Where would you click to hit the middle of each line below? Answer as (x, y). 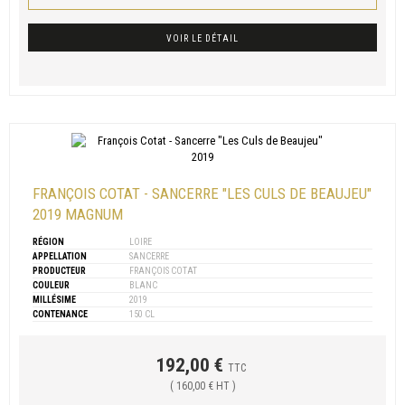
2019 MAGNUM (78, 215)
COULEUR (51, 286)
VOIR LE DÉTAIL (202, 39)
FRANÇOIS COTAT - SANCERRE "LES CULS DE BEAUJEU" (202, 194)
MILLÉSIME (54, 300)
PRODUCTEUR (59, 271)
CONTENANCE (60, 315)
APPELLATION (60, 257)
